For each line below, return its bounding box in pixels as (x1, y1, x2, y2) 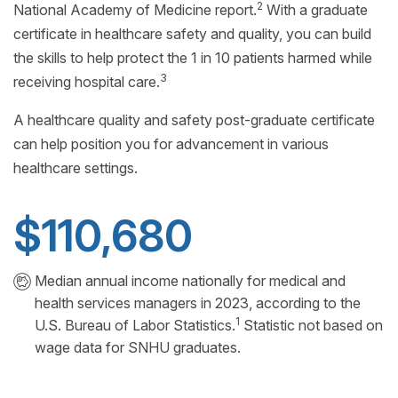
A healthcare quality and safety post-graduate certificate (13, 110, 375, 129)
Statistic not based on (240, 315, 383, 334)
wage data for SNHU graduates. (35, 338, 241, 356)
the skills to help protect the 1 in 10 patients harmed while (13, 48, 372, 67)
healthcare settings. (13, 158, 138, 177)
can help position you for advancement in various (13, 134, 329, 153)
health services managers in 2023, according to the (35, 293, 361, 312)
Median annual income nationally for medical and (35, 271, 346, 290)
